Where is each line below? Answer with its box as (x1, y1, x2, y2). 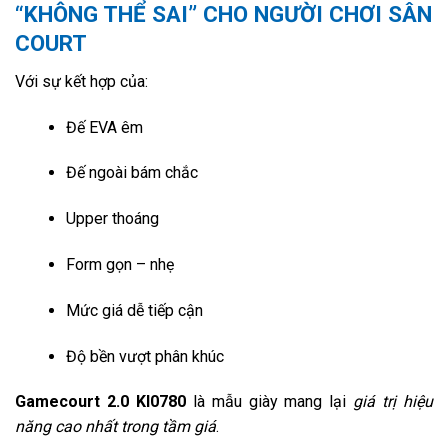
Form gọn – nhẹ (65, 254, 174, 274)
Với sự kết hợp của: (15, 71, 148, 91)
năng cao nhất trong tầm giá (15, 417, 216, 437)
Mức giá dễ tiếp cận (65, 300, 203, 320)
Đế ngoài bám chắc (65, 163, 198, 183)
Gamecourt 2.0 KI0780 (15, 392, 186, 412)
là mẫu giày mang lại (185, 392, 354, 412)
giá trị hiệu (353, 392, 434, 412)
